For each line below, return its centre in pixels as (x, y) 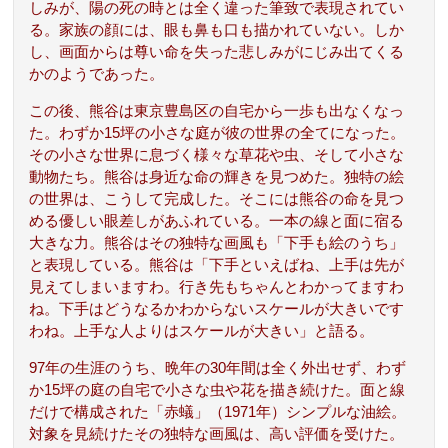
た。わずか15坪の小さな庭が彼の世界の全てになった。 (217, 133)
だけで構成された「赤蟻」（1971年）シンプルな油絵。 (218, 412)
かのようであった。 (97, 74)
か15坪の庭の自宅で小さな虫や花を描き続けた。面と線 (217, 390)
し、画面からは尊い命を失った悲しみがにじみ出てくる (217, 52)
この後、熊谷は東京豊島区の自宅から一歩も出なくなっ (217, 111)
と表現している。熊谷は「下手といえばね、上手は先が (217, 265)
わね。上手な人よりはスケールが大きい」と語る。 (202, 331)
